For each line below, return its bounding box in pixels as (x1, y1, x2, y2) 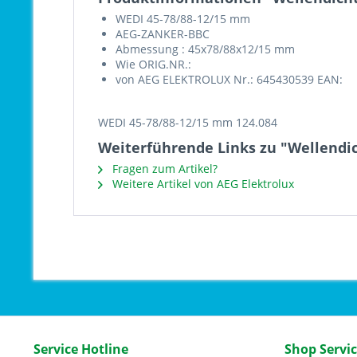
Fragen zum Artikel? (109, 161, 218, 176)
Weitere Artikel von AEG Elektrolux (109, 176, 294, 191)
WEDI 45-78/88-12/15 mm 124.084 (98, 115, 277, 130)
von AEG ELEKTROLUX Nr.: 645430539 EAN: (116, 72, 343, 87)
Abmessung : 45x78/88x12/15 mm (116, 41, 295, 57)
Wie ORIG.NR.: (116, 57, 191, 72)
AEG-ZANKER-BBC (116, 26, 210, 41)
